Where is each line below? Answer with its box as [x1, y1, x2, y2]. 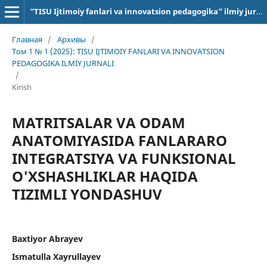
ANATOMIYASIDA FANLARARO [11, 130, 227, 150]
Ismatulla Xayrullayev [11, 250, 101, 262]
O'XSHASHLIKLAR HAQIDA [11, 166, 198, 186]
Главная [11, 33, 42, 45]
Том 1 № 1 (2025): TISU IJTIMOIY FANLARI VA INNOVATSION [11, 45, 225, 57]
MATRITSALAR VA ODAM [11, 112, 185, 132]
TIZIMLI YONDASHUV [11, 184, 162, 204]
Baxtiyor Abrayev [11, 232, 83, 244]
